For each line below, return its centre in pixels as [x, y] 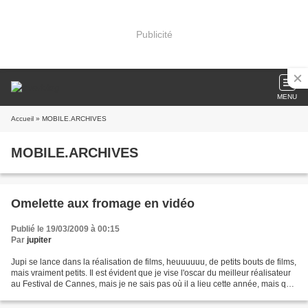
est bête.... [30, 295]
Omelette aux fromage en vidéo [103, 203]
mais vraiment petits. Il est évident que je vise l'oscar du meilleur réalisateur [151, 273]
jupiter [39, 240]
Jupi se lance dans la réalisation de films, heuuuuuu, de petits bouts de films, [154, 262]
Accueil [22, 119]
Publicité [154, 34]
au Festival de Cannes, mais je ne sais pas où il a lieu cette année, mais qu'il [154, 284]
